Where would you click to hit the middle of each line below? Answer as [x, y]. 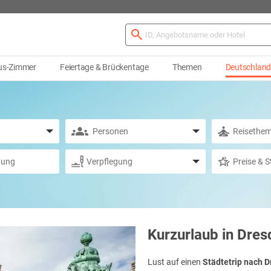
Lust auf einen [175, 262]
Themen [187, 67]
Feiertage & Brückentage [104, 67]
